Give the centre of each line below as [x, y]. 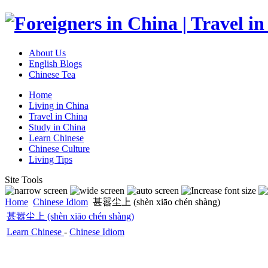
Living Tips [51, 159]
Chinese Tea [52, 74]
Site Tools [24, 179]
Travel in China [58, 116]
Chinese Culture [59, 148]
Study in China [57, 127]
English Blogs [55, 63]
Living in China [59, 105]
